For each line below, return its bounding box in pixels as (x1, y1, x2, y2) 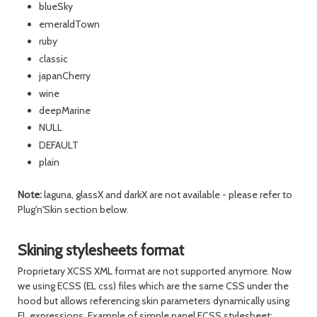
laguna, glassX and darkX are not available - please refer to (42, 188, 292, 201)
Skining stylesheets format (18, 240, 184, 259)
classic (39, 52, 68, 65)
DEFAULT (39, 138, 79, 151)
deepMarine (39, 103, 91, 117)
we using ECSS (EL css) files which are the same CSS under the (18, 279, 289, 292)
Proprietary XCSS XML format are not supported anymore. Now (18, 264, 292, 277)
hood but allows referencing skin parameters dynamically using (18, 294, 289, 307)
